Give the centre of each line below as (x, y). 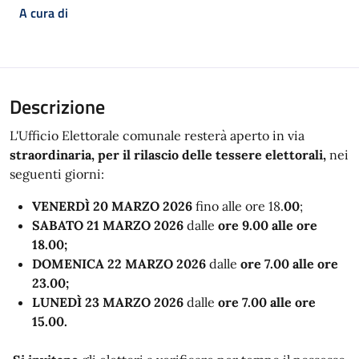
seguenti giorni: (57, 174)
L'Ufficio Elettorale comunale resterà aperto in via (157, 135)
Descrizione (57, 107)
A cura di (44, 13)
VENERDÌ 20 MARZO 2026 (114, 206)
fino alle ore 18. (240, 206)
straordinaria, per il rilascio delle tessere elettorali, (169, 155)
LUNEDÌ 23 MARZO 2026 (109, 302)
